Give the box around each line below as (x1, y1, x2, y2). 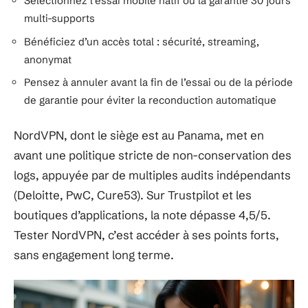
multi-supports (24, 12, 95, 25)
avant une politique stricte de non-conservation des (14, 147, 291, 162)
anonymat (24, 52, 71, 66)
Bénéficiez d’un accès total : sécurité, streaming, (24, 34, 259, 48)
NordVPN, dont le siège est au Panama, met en (14, 127, 264, 142)
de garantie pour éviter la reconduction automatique (24, 93, 276, 107)
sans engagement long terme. (14, 247, 174, 262)
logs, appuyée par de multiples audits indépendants (14, 167, 291, 182)
